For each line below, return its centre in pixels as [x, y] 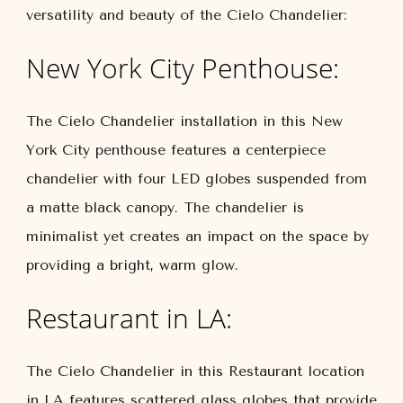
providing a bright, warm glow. [132, 265]
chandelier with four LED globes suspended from [197, 179]
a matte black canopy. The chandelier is [165, 207]
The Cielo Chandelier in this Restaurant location [195, 371]
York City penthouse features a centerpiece [176, 150]
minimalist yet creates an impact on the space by [197, 236]
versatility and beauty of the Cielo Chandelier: [186, 15]
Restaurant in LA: [129, 318]
